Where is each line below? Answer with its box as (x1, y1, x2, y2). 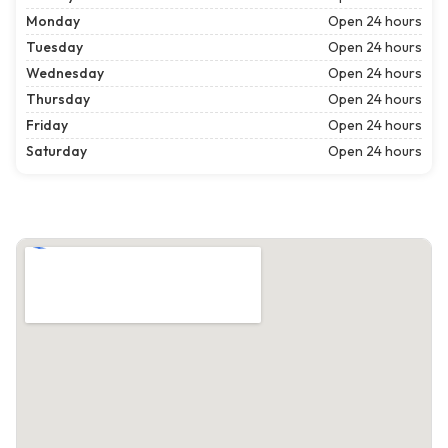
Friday (26, 116, 68, 135)
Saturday (26, 142, 87, 161)
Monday (26, 12, 80, 31)
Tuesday (26, 38, 83, 57)
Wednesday (26, 64, 104, 83)
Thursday (26, 90, 90, 109)
